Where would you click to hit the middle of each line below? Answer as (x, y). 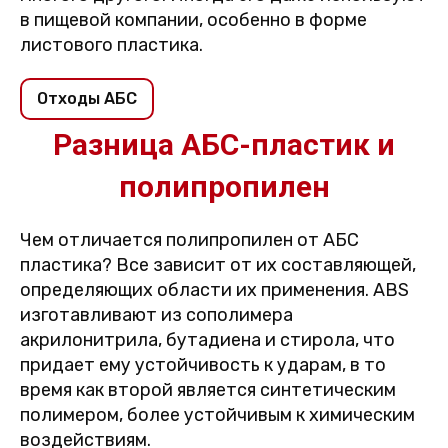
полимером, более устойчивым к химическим (217, 415)
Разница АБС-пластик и (224, 144)
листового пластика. (111, 45)
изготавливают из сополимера (156, 315)
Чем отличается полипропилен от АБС (189, 240)
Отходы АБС (87, 98)
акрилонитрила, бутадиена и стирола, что (207, 340)
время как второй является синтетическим (208, 390)
